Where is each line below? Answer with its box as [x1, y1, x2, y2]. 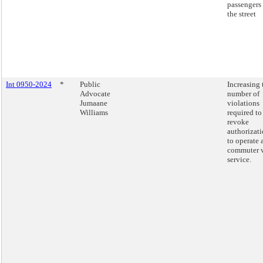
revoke [227, 117, 249, 126]
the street [227, 9, 256, 18]
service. [227, 155, 251, 164]
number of [227, 89, 259, 98]
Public [80, 80, 100, 89]
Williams [80, 108, 108, 117]
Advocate [80, 89, 110, 98]
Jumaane [80, 99, 107, 107]
